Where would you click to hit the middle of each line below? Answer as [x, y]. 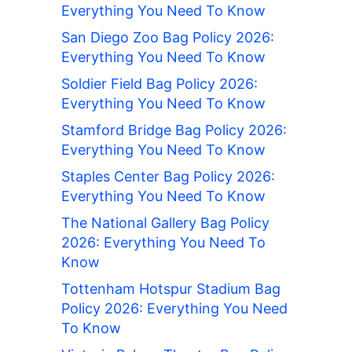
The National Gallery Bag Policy [165, 223]
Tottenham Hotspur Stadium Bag [171, 289]
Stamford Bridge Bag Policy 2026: [174, 130]
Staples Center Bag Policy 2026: [168, 177]
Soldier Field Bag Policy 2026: [159, 84]
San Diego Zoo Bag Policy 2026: [168, 38]
